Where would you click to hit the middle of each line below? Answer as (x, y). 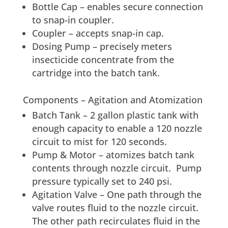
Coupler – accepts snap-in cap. (98, 33)
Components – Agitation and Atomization (112, 99)
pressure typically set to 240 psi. (102, 181)
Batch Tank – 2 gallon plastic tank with (115, 115)
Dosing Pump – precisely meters (102, 46)
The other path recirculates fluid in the (116, 221)
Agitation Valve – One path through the (117, 194)
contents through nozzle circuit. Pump (117, 168)
